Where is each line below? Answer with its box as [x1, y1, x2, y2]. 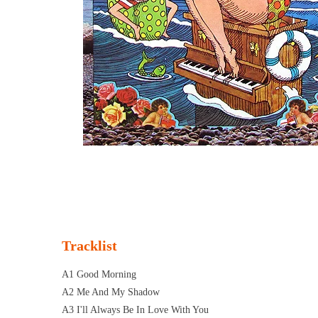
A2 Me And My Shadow [62, 286, 160, 297]
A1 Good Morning [62, 268, 136, 280]
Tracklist [62, 237, 117, 253]
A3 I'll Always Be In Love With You [62, 304, 209, 315]
